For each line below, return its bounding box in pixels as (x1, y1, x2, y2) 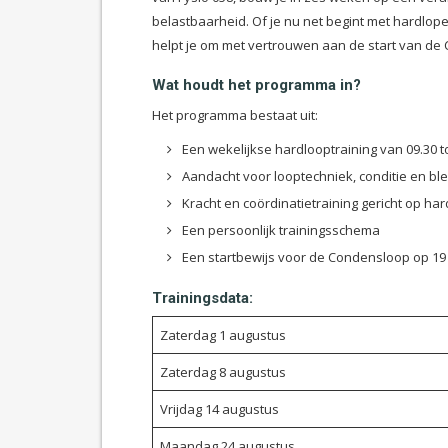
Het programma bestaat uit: (152, 106, 318, 124)
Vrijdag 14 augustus (159, 400, 279, 418)
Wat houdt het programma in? (152, 76, 361, 94)
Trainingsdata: (152, 289, 253, 307)
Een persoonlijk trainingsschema (182, 221, 380, 239)
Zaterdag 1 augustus (159, 326, 286, 344)
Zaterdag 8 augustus (159, 363, 286, 381)
